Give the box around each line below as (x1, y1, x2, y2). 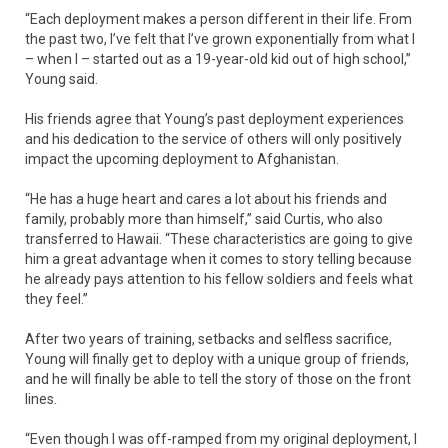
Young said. (25, 70, 98, 87)
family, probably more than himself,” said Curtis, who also (25, 210, 383, 227)
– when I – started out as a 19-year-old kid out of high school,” (25, 50, 411, 67)
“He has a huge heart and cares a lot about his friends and (25, 190, 387, 207)
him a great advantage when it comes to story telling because (25, 250, 412, 267)
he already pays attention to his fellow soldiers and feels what (25, 270, 413, 287)
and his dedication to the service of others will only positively (25, 130, 402, 147)
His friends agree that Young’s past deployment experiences (25, 110, 404, 127)
